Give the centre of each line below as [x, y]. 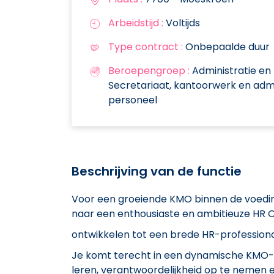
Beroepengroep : [149, 70]
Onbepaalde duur [226, 46]
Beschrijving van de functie [157, 171]
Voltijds [182, 23]
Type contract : [146, 46]
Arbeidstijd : [136, 23]
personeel [133, 100]
